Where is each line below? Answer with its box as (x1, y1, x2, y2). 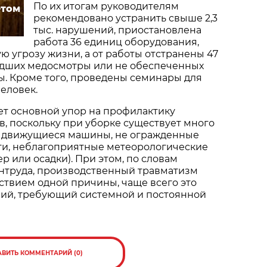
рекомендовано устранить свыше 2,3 (33, 13, 218, 24)
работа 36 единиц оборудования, (33, 36, 199, 48)
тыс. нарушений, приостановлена (33, 24, 201, 36)
